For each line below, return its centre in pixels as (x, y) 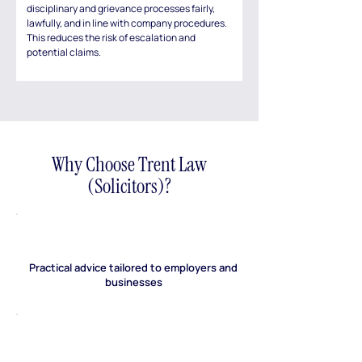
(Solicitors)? (129, 186)
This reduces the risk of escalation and (111, 38)
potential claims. (64, 52)
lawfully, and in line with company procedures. (127, 23)
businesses (133, 282)
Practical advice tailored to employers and (133, 267)
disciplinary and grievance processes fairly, (121, 8)
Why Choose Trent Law (129, 164)
